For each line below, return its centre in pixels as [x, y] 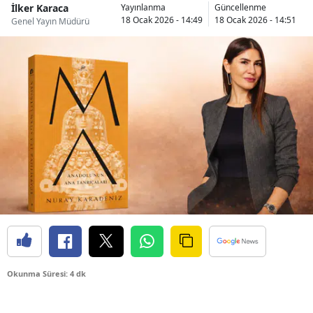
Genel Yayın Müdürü [50, 21]
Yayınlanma [143, 7]
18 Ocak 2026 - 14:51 [255, 20]
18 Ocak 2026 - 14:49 [162, 20]
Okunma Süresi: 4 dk [46, 274]
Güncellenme [240, 7]
